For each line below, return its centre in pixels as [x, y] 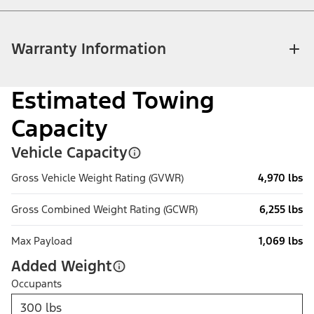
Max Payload [42, 241]
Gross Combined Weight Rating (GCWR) [104, 210]
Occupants [36, 284]
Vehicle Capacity [69, 153]
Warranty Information [89, 49]
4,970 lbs [280, 178]
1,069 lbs [281, 241]
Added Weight [62, 266]
